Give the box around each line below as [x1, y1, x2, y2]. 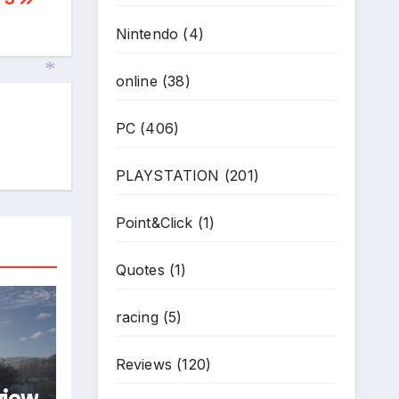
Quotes [115, 261, 165, 279]
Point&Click [115, 214, 193, 232]
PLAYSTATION [115, 167, 220, 184]
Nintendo [115, 25, 179, 43]
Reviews [115, 355, 172, 373]
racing [115, 308, 159, 326]
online [115, 72, 158, 90]
